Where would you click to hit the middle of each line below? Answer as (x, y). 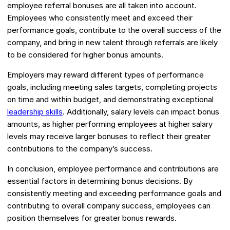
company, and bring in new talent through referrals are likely (112, 43)
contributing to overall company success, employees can (109, 206)
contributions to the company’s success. (80, 149)
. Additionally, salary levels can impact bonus (141, 112)
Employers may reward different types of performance (106, 75)
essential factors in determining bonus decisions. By (100, 181)
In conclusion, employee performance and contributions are (113, 169)
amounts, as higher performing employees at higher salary (110, 124)
